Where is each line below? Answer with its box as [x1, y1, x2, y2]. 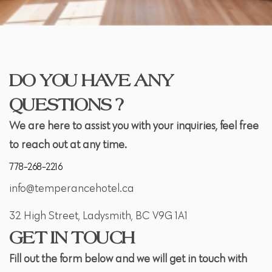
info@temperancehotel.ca [9, 182, 134, 195]
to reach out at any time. [9, 138, 127, 152]
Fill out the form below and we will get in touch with [9, 252, 247, 266]
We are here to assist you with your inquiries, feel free [9, 119, 259, 133]
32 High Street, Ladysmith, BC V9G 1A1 [9, 209, 188, 223]
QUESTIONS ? [9, 94, 123, 115]
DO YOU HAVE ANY [9, 70, 174, 90]
